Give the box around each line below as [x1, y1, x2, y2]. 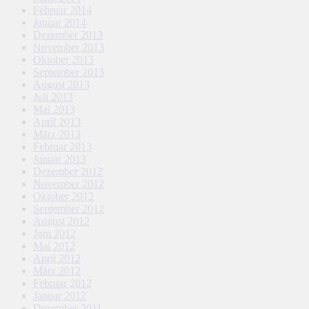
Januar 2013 [33, 153, 86, 165]
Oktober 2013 [33, 54, 94, 66]
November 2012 [33, 178, 104, 190]
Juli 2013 [33, 91, 73, 103]
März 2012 [33, 265, 81, 277]
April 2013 [33, 116, 81, 128]
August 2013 [33, 79, 90, 90]
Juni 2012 [33, 228, 76, 239]
